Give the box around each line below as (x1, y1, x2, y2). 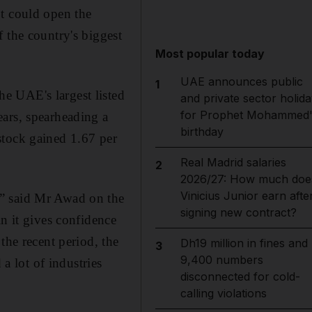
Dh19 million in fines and (180, 236, 308, 250)
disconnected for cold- (180, 270, 300, 283)
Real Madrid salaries (180, 155, 286, 169)
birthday (180, 125, 224, 139)
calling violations (180, 286, 267, 300)
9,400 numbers (180, 253, 263, 267)
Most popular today (155, 47, 265, 61)
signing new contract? (180, 205, 297, 219)
